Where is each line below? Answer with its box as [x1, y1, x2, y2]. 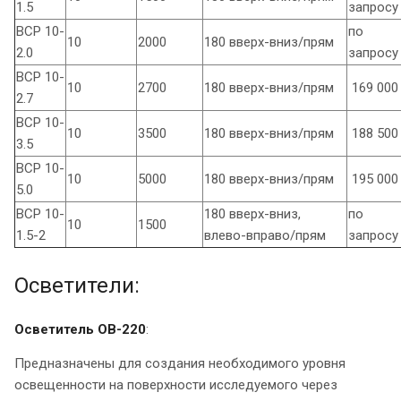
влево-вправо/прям [204, 227, 326, 244]
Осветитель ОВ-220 [14, 321, 146, 338]
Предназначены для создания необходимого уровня [14, 355, 346, 372]
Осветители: [14, 273, 140, 299]
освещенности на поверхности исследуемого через [14, 377, 337, 394]
